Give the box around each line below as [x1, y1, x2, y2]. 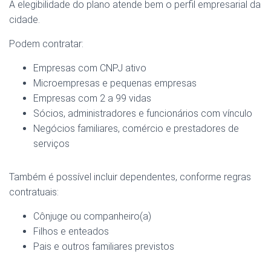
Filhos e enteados [33, 226, 109, 238]
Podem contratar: [9, 38, 83, 50]
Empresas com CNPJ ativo [33, 62, 146, 74]
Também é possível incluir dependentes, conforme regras [9, 171, 251, 183]
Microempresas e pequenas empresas [33, 77, 197, 90]
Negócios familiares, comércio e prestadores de [33, 123, 239, 135]
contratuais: [9, 186, 59, 198]
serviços [33, 138, 70, 150]
